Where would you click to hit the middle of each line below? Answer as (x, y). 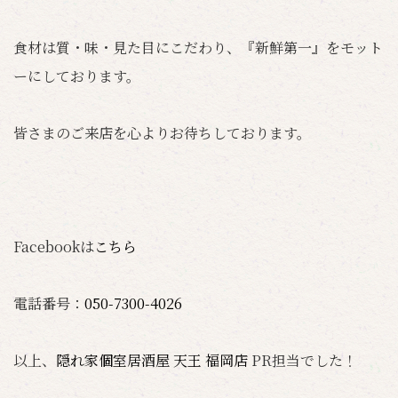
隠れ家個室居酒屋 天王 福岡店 (154, 360)
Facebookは (54, 247)
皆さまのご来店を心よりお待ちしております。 (162, 133)
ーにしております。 (77, 76)
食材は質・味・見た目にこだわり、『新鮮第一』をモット (198, 48)
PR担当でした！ (304, 360)
